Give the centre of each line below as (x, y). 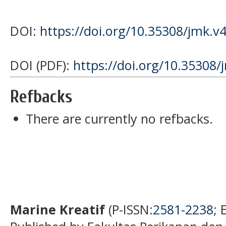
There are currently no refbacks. (120, 119)
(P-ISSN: (129, 209)
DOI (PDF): (42, 65)
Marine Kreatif (58, 209)
